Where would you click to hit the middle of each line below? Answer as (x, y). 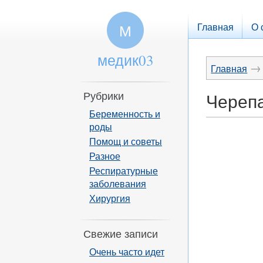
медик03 (125, 60)
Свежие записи (121, 234)
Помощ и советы (126, 141)
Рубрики (104, 96)
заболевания (118, 183)
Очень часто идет (127, 252)
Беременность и (125, 114)
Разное (105, 156)
